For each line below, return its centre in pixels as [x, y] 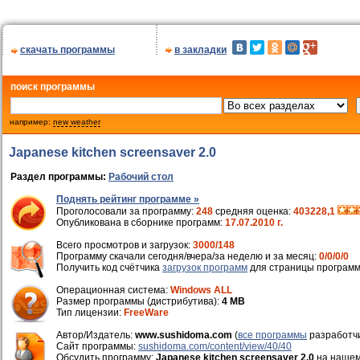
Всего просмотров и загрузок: [125, 245]
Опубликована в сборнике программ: [141, 223]
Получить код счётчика [109, 268]
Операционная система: [113, 290]
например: [28, 122]
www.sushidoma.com [184, 335]
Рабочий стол [141, 177]
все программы [272, 335]
